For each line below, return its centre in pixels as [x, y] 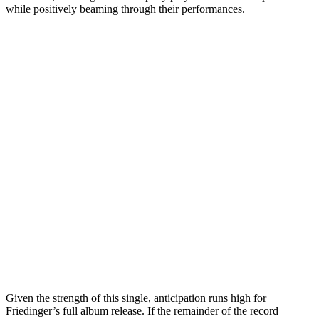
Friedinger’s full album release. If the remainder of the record [142, 310]
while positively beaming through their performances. [125, 9]
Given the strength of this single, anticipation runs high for [136, 298]
